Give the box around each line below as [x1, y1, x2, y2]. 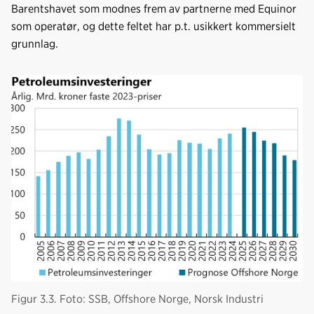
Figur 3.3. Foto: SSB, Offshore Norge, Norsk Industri [11, 292, 264, 306]
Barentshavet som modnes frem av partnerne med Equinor [11, 2, 296, 16]
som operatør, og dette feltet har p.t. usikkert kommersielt [11, 20, 296, 34]
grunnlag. [11, 37, 58, 51]
